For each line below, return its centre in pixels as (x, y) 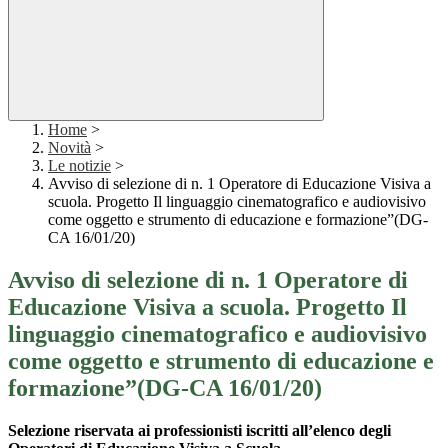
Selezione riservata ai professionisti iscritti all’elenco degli (199, 431)
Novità (69, 148)
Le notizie (79, 166)
